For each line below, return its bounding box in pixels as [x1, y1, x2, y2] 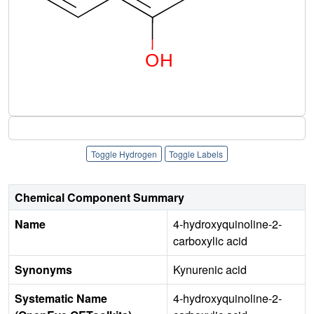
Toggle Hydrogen [90, 147, 157, 160]
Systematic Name [15, 290, 107, 307]
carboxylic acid [173, 233, 247, 250]
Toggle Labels [169, 147, 224, 160]
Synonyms [15, 261, 72, 278]
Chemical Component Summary [15, 189, 184, 206]
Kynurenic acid [173, 261, 247, 278]
